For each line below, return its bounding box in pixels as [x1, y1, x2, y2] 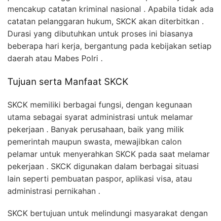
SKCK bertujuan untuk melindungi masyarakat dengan [7, 208, 208, 218]
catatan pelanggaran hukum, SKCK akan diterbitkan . [7, 16, 204, 26]
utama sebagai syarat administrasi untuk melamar [7, 111, 193, 122]
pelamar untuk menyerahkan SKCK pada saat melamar [7, 148, 210, 159]
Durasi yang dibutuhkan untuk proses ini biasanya [7, 28, 193, 38]
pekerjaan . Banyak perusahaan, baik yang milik [7, 124, 184, 134]
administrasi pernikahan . [7, 185, 100, 196]
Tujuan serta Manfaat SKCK [7, 75, 128, 87]
